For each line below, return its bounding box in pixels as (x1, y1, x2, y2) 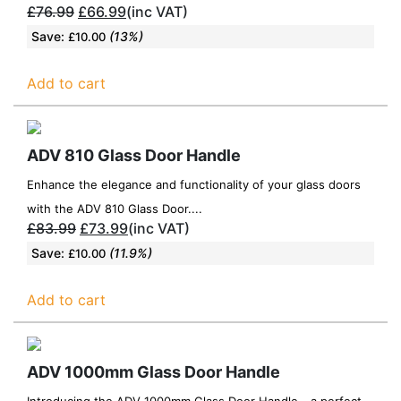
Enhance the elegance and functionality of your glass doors (27, 176, 361, 192)
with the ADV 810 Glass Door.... (27, 200, 202, 216)
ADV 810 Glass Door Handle (27, 145, 241, 165)
